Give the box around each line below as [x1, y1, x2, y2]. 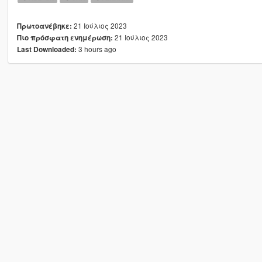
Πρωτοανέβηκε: [16, 21, 72, 32]
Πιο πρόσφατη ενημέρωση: [16, 33, 113, 43]
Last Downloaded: [16, 44, 77, 55]
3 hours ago [76, 44, 116, 54]
